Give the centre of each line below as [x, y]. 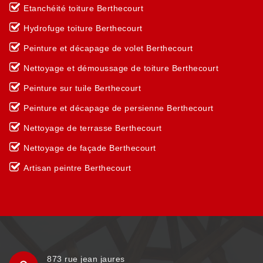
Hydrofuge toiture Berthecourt [83, 28]
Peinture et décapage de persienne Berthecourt [119, 108]
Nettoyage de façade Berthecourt [90, 148]
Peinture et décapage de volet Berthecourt [108, 48]
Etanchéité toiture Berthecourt [83, 8]
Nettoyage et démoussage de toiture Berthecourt [121, 68]
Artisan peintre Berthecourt [77, 168]
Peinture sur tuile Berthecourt [82, 88]
